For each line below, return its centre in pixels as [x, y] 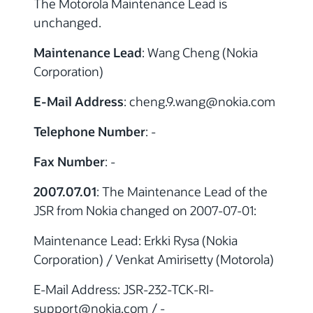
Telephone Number [89, 131]
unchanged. [67, 22]
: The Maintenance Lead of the [182, 191]
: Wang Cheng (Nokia [200, 52]
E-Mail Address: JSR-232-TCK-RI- [124, 289]
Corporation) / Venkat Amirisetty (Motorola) [154, 259]
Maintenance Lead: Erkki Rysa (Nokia [136, 240]
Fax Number [69, 161]
